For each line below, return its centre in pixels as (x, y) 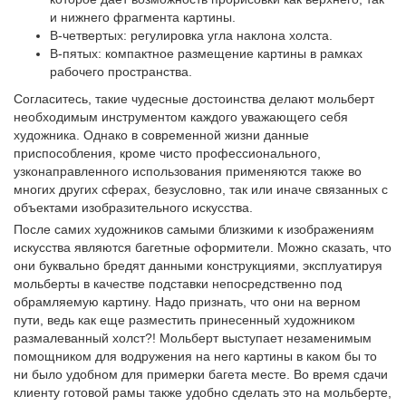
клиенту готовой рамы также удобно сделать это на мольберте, (203, 393)
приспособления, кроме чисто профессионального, (167, 154)
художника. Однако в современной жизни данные (161, 135)
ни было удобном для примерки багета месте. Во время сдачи (201, 375)
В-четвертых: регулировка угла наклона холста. (191, 36)
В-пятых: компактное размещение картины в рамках (206, 54)
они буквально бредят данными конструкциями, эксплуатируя (198, 266)
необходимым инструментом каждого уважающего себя (181, 117)
